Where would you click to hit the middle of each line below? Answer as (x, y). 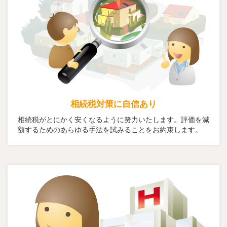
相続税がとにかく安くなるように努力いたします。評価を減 (113, 120)
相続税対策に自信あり (113, 104)
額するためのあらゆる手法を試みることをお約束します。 (110, 130)
